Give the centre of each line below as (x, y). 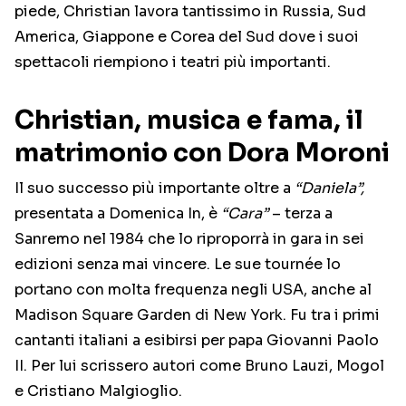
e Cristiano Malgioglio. (98, 391)
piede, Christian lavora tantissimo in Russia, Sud (190, 12)
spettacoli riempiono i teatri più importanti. (173, 63)
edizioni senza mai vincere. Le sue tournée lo (178, 265)
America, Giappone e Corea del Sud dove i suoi (187, 37)
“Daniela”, (329, 188)
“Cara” (245, 214)
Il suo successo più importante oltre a (155, 188)
